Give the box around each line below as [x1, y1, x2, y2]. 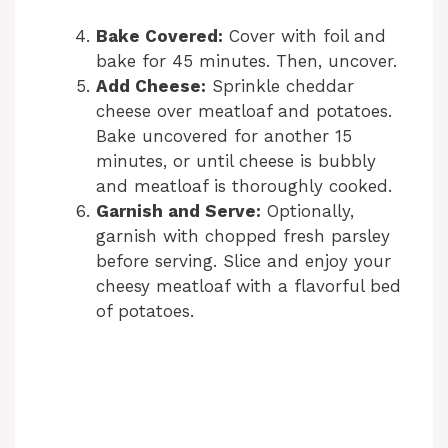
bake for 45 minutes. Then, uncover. [96, 50, 397, 71]
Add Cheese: [96, 75, 206, 96]
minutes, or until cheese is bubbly [96, 150, 376, 171]
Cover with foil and [223, 25, 386, 46]
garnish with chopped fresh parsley [96, 225, 390, 246]
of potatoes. [96, 300, 194, 321]
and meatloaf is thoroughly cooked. [96, 175, 392, 196]
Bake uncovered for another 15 [96, 125, 352, 146]
